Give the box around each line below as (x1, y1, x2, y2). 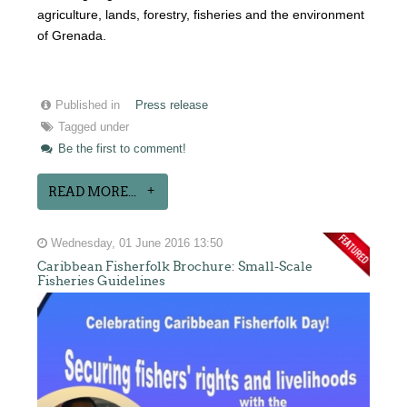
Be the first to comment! (55, 142, 187, 155)
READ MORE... (48, 184, 137, 199)
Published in (55, 98, 121, 112)
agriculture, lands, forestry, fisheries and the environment (37, 6, 365, 22)
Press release (135, 98, 209, 112)
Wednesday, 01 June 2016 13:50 (47, 236, 223, 250)
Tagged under (58, 120, 130, 134)
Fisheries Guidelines (37, 273, 166, 288)
